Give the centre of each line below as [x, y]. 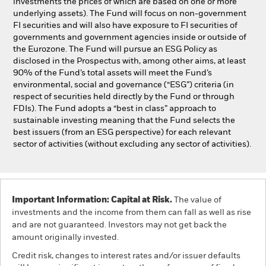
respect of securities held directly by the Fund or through [124, 97]
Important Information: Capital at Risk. [92, 200]
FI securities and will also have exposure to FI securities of [125, 26]
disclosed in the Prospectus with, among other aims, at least [129, 61]
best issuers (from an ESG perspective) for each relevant [122, 132]
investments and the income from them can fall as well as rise [132, 213]
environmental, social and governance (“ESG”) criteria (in [123, 85]
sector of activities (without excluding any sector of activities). [132, 144]
